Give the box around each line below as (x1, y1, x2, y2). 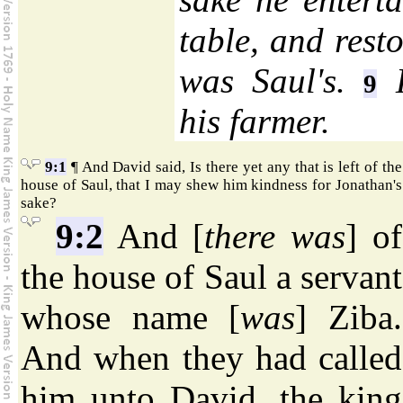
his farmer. (179, 102, 330, 141)
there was (204, 217, 346, 256)
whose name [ (21, 298, 241, 337)
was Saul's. (179, 61, 364, 101)
